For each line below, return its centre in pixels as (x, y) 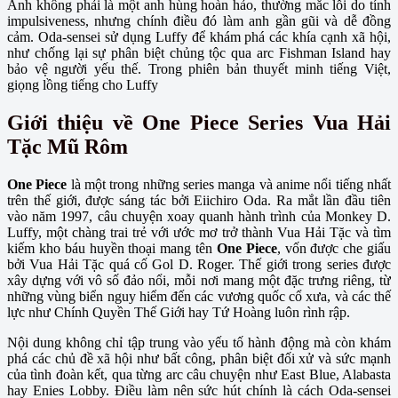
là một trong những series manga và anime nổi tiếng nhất (229, 184)
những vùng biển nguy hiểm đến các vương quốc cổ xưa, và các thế (199, 296)
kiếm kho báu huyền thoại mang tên (112, 248)
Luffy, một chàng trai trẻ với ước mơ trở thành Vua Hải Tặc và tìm (199, 232)
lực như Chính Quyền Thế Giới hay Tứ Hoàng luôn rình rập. (179, 312)
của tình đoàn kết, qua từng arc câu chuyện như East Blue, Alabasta (199, 374)
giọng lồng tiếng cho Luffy (83, 85)
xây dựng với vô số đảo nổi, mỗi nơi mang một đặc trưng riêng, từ (199, 280)
